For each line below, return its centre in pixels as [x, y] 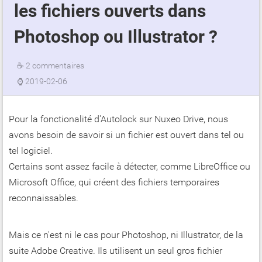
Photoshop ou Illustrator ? [116, 37]
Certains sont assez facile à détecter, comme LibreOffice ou [130, 167]
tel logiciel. [31, 151]
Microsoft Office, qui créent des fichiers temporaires [114, 182]
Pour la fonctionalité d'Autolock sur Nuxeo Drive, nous [118, 119]
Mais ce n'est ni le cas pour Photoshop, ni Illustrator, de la [126, 235]
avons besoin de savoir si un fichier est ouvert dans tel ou [126, 135]
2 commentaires [55, 66]
